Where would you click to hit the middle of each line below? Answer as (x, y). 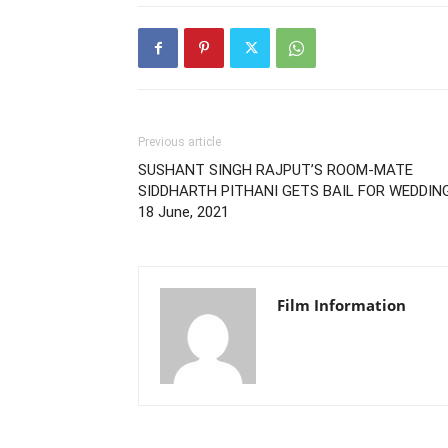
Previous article (179, 142)
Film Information (341, 305)
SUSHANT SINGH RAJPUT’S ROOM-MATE (275, 170)
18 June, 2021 (183, 212)
